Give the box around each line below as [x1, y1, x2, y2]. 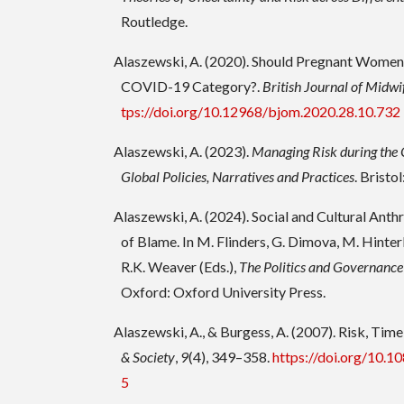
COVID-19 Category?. [121, 78, 263, 96]
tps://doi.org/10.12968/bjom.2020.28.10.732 [121, 103, 401, 121]
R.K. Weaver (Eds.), [121, 258, 240, 276]
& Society [121, 348, 176, 366]
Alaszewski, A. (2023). [114, 142, 252, 161]
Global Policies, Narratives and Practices [121, 168, 355, 186]
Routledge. [121, 13, 188, 31]
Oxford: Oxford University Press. [121, 283, 326, 301]
